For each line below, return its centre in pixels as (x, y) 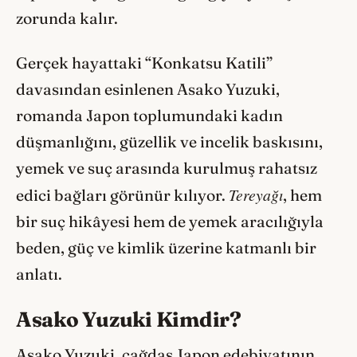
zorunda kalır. (67, 18)
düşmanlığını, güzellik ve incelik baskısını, (169, 142)
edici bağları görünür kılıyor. (122, 196)
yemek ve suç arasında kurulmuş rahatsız (167, 169)
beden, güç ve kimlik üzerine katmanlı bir (166, 248)
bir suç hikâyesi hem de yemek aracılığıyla (170, 222)
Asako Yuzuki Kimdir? (129, 319)
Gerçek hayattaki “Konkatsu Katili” (144, 63)
